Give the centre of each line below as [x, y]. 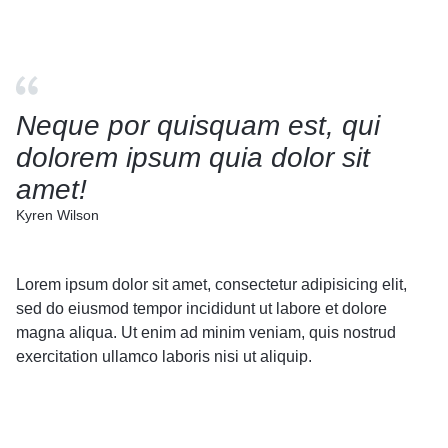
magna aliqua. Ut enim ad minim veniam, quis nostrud [206, 332]
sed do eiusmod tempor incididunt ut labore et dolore [201, 308]
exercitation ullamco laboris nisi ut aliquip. [164, 356]
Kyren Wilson [57, 214]
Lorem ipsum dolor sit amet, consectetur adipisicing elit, [211, 284]
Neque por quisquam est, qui [198, 125]
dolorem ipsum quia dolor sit [193, 157]
